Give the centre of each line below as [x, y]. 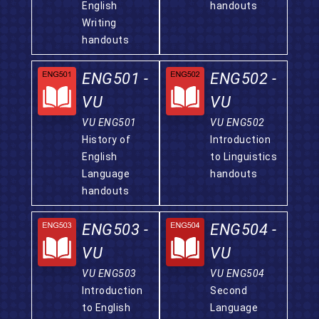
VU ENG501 [109, 122]
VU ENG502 [237, 122]
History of [106, 140]
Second [229, 291]
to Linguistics [244, 157]
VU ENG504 [237, 273]
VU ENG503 [109, 273]
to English [106, 308]
